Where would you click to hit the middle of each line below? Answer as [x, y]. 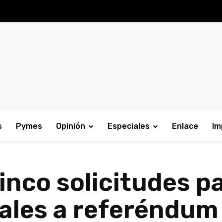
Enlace [185, 126]
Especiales [129, 126]
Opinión [71, 126]
